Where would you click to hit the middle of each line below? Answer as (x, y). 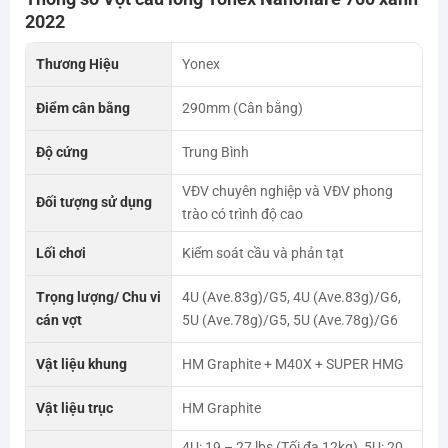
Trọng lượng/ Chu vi (98, 296)
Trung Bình (215, 151)
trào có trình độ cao (242, 213)
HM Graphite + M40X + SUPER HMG (292, 363)
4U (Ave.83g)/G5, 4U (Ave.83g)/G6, (291, 296)
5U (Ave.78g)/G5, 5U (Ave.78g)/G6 (289, 319)
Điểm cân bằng (82, 107)
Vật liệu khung (81, 363)
